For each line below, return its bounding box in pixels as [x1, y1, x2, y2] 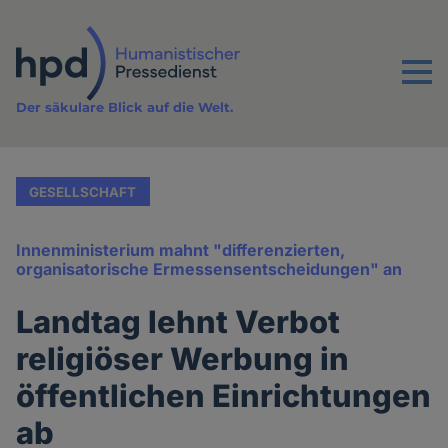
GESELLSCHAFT [29, 183, 137, 200]
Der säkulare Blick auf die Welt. [16, 99, 234, 116]
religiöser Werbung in [16, 340, 350, 378]
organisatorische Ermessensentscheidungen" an [16, 259, 403, 280]
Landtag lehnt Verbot [16, 303, 341, 341]
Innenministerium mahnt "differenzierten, [16, 240, 346, 261]
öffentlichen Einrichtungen [16, 377, 432, 415]
